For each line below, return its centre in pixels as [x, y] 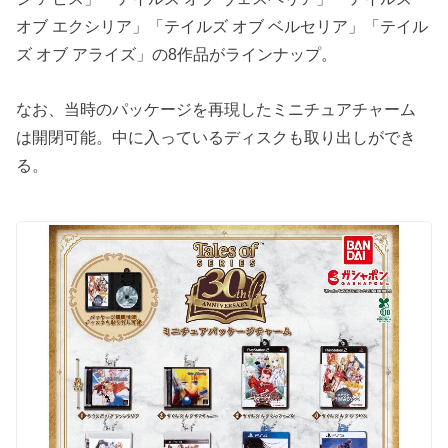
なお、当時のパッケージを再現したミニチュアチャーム [216, 108]
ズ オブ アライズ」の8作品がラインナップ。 [177, 54]
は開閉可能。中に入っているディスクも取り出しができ [216, 136]
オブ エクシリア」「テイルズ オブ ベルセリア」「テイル [222, 26]
